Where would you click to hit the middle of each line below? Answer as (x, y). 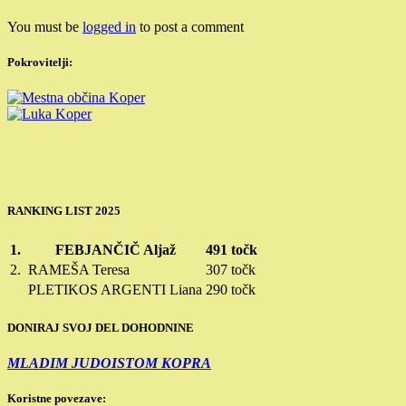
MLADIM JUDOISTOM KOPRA (109, 362)
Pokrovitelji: (40, 62)
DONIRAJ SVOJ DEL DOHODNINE (101, 327)
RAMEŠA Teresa (79, 269)
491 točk (232, 249)
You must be (45, 26)
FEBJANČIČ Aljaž (115, 249)
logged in (109, 26)
